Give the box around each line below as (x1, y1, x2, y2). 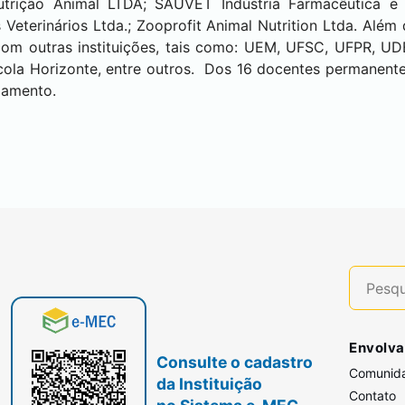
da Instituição (156, 374, 263, 393)
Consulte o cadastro (156, 353, 314, 372)
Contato (349, 388, 397, 403)
